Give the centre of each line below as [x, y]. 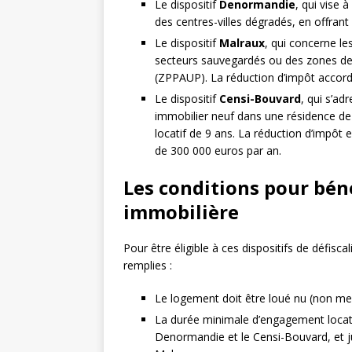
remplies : [148, 266]
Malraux [242, 43]
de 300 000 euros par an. [218, 151]
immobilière [181, 212]
